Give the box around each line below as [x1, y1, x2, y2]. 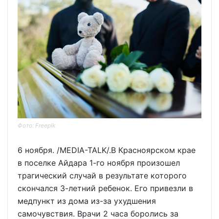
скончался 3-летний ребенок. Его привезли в [18, 183, 193, 193]
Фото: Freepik [18, 121, 56, 129]
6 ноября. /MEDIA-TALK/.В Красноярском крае [18, 145, 196, 155]
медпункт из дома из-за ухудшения [18, 196, 156, 206]
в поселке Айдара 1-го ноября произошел [18, 157, 180, 168]
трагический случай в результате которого [18, 170, 187, 180]
